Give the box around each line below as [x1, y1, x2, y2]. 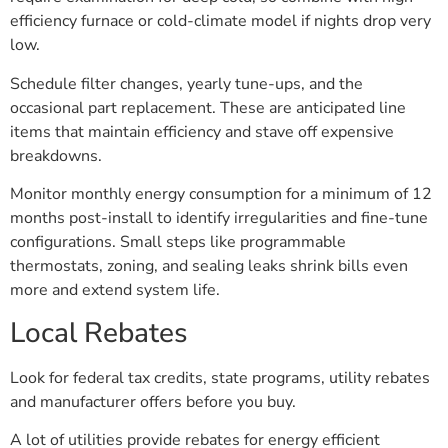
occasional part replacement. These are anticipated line [10, 96, 406, 119]
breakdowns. [10, 144, 102, 167]
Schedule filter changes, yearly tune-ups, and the [10, 72, 363, 95]
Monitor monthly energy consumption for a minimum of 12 [10, 183, 432, 206]
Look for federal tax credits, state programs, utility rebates [10, 366, 430, 389]
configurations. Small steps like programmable [10, 231, 346, 254]
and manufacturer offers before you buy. [10, 390, 296, 413]
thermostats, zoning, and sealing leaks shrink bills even [10, 255, 408, 278]
